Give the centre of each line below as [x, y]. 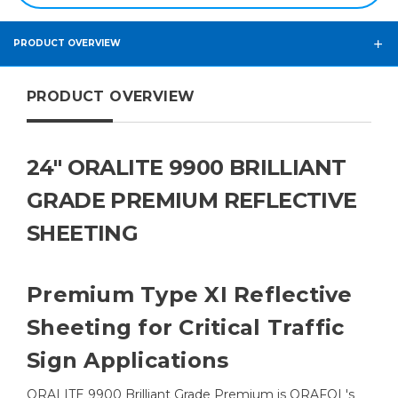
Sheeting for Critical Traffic [186, 328]
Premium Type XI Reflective [190, 295]
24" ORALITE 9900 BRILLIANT [187, 168]
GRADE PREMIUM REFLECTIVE [192, 201]
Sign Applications [128, 361]
